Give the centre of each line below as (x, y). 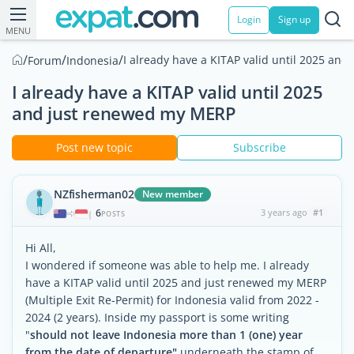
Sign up (294, 19)
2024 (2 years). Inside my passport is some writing (157, 317)
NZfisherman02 (94, 194)
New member (173, 194)
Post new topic (94, 147)
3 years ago (284, 212)
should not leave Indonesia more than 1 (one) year (166, 335)
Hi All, (41, 248)
